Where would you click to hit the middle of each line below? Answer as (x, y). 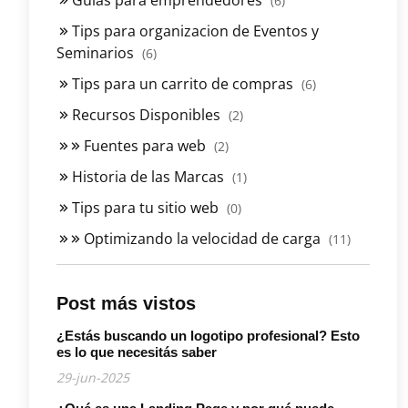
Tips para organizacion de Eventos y (194, 31)
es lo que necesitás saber (137, 352)
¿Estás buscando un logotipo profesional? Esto (208, 335)
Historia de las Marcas (148, 176)
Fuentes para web (145, 145)
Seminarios (97, 52)
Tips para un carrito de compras (183, 83)
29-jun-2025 (93, 377)
